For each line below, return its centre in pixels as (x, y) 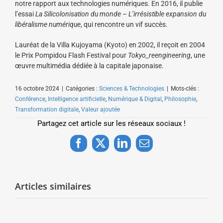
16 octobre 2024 (37, 88)
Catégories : (82, 88)
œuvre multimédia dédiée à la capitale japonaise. (89, 65)
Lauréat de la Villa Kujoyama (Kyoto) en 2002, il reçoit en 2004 (110, 45)
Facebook (97, 147)
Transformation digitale (47, 109)
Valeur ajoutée (101, 109)
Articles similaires (53, 186)
